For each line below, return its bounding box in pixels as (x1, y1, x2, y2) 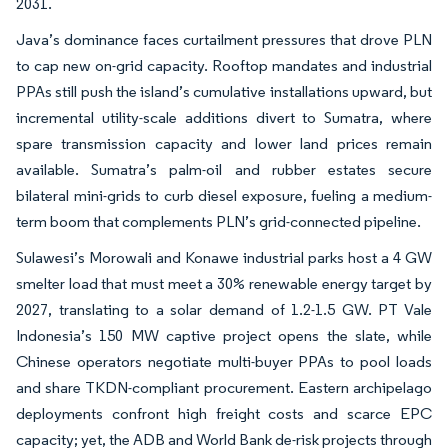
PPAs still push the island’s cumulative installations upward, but (16, 81, 432, 101)
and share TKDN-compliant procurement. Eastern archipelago (16, 377, 432, 397)
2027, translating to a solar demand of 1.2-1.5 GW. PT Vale (16, 299, 432, 319)
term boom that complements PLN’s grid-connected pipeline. (16, 211, 421, 231)
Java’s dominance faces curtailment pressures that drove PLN (16, 29, 432, 49)
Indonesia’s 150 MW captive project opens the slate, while (16, 325, 432, 345)
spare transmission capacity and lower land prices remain (16, 133, 432, 153)
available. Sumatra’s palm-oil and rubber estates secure (16, 159, 432, 179)
